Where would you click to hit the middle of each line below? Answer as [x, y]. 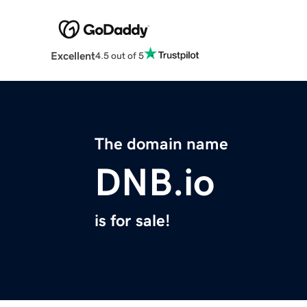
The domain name [161, 144]
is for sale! [132, 221]
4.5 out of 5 [119, 55]
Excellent [73, 56]
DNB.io [155, 183]
